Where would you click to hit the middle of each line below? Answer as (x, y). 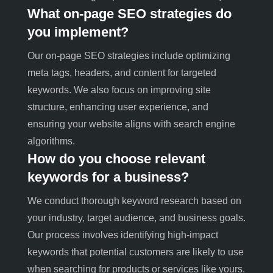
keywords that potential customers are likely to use (135, 252)
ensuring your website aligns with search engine (131, 124)
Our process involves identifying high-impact (122, 235)
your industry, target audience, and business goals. (136, 218)
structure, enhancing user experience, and (118, 107)
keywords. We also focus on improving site (119, 90)
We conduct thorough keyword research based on (134, 200)
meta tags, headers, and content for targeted (122, 73)
